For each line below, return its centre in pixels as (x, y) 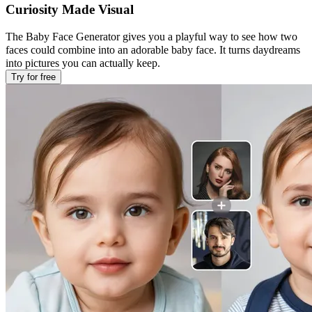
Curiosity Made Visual (70, 9)
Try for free (33, 77)
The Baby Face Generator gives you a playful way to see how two (151, 37)
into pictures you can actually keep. (83, 63)
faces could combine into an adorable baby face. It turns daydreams (153, 50)
